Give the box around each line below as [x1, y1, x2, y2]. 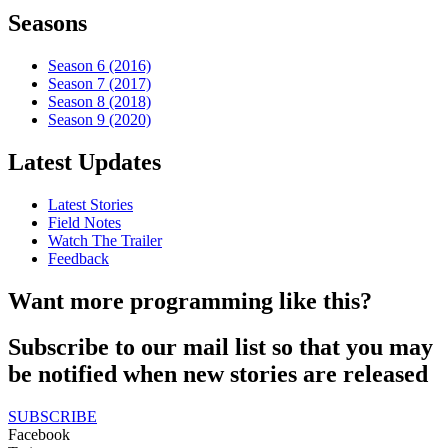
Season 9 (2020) [48, 110, 151, 128]
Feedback [48, 249, 109, 267]
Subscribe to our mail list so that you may [8, 334, 433, 361]
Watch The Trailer [48, 231, 162, 249]
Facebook [8, 426, 70, 444]
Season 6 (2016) [48, 56, 151, 74]
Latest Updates [8, 148, 161, 175]
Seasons [8, 9, 87, 36]
